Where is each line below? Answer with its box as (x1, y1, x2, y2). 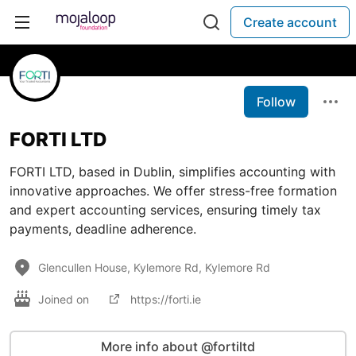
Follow (257, 94, 296, 110)
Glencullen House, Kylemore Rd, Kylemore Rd (38, 260, 270, 274)
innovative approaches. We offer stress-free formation (10, 183, 337, 199)
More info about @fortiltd (101, 339, 255, 354)
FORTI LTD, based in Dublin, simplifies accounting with (10, 164, 335, 180)
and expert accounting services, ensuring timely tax (10, 202, 321, 218)
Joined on (38, 292, 92, 306)
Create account (243, 14, 337, 30)
